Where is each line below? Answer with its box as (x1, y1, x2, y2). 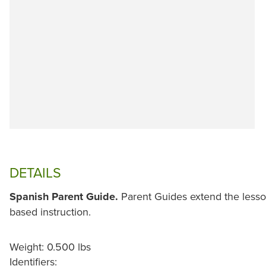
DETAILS (9, 162, 61, 182)
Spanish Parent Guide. (9, 189, 121, 205)
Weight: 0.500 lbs (9, 239, 91, 255)
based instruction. (9, 204, 91, 220)
